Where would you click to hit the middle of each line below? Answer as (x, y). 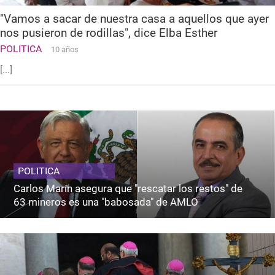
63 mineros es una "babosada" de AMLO (106, 202)
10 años (65, 49)
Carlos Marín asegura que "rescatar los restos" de (128, 188)
